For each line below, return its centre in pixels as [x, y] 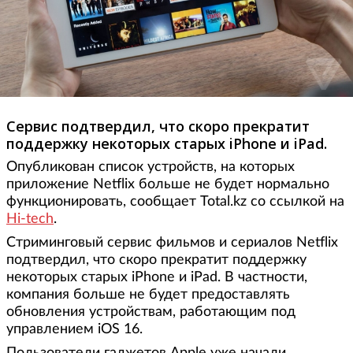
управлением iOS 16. [76, 330]
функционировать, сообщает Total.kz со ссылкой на [175, 202]
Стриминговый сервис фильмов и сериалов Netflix [172, 243]
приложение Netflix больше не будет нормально [168, 185]
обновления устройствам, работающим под [151, 312]
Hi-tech [30, 219]
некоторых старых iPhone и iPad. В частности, [157, 278]
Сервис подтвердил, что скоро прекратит [158, 126]
